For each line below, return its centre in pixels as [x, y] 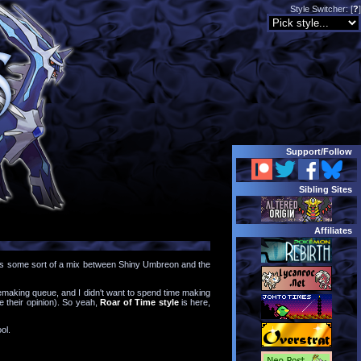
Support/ [305, 152]
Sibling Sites [326, 189]
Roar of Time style [139, 302]
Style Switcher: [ [322, 9]
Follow [338, 152]
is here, [195, 302]
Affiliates [334, 230]
